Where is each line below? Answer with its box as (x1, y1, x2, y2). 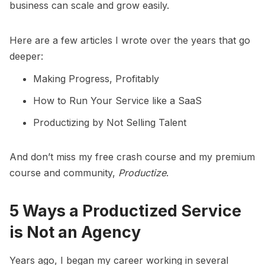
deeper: (9, 50, 43, 63)
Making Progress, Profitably (33, 73, 159, 85)
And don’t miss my (9, 151, 95, 163)
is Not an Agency (9, 222, 141, 242)
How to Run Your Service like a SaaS (33, 95, 202, 107)
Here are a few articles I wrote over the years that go (9, 34, 250, 47)
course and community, (9, 167, 118, 179)
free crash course (95, 151, 176, 163)
